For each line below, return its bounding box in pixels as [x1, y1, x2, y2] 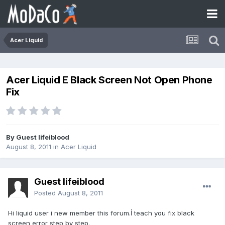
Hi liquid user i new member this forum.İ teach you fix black [8, 209, 194, 217]
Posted [34, 189, 58, 197]
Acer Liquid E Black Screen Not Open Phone [6, 74, 212, 86]
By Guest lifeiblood [6, 133, 69, 142]
